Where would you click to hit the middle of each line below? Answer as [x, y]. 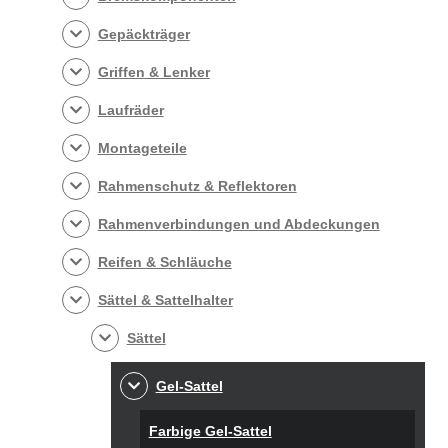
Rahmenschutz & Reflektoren [197, 185]
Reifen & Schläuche [164, 261]
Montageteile [142, 147]
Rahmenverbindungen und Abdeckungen [238, 223]
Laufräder [130, 109]
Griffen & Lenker [153, 71]
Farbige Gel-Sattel [210, 430]
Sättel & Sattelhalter [165, 299]
